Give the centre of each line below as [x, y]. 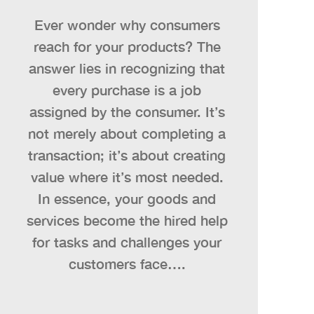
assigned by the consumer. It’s [127, 111]
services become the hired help [127, 220]
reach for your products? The [127, 46]
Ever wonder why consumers [127, 24]
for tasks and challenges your [127, 241]
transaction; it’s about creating [127, 155]
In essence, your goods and [127, 198]
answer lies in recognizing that [127, 68]
